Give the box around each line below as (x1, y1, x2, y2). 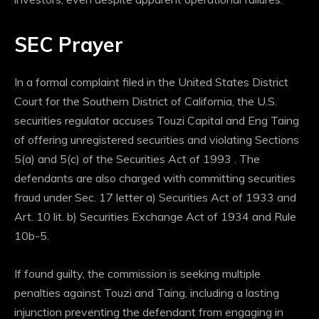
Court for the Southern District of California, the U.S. (14, 94, 277, 109)
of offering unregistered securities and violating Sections (14, 132, 299, 147)
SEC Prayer (14, 32, 123, 58)
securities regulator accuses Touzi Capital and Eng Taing (14, 113, 299, 128)
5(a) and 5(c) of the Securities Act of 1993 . (14, 152, 239, 167)
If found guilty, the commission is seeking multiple (14, 266, 261, 281)
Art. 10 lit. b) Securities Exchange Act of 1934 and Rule (14, 209, 296, 224)
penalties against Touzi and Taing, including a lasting (14, 286, 279, 300)
